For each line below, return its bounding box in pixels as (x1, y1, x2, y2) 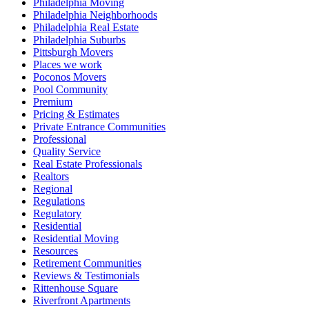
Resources (33, 244, 78, 257)
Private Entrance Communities (33, 120, 166, 132)
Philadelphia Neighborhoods (33, 8, 157, 21)
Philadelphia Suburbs (33, 33, 126, 46)
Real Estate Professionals (33, 157, 142, 170)
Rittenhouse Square (33, 281, 118, 294)
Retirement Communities (33, 257, 141, 269)
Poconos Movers (33, 70, 106, 83)
